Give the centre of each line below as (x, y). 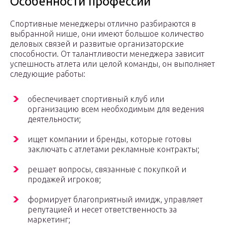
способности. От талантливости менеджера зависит (107, 54)
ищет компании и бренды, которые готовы (109, 139)
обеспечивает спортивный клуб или (96, 99)
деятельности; (54, 119)
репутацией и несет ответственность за (102, 210)
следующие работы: (48, 74)
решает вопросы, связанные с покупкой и (107, 170)
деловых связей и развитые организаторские (97, 44)
